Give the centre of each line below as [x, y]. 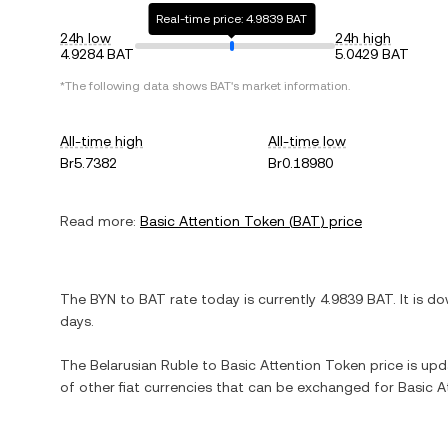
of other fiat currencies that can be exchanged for [229, 387]
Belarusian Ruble [144, 365]
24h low [85, 38]
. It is [410, 299]
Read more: [98, 221]
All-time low [307, 141]
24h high [363, 38]
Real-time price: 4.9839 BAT [232, 19]
